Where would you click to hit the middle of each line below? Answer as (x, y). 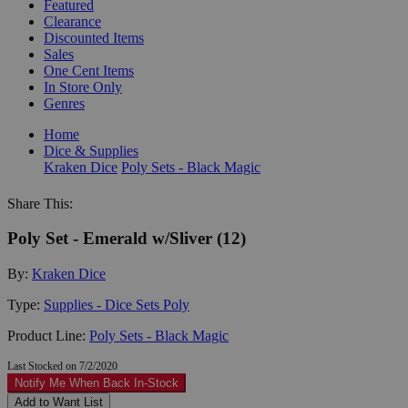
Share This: (40, 203)
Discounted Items (94, 37)
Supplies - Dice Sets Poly (117, 304)
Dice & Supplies (91, 150)
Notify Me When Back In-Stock (97, 382)
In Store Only (83, 87)
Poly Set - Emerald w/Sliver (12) (127, 239)
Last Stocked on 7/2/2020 (62, 366)
